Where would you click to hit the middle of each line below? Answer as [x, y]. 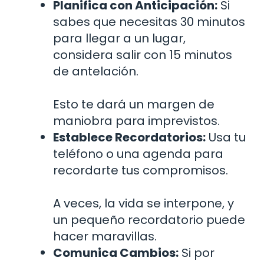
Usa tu [226, 138]
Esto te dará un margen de [134, 105]
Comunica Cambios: [116, 253]
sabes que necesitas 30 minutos [149, 22]
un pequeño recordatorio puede [149, 220]
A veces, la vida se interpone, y [143, 204]
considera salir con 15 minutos [143, 55]
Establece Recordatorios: [129, 138]
